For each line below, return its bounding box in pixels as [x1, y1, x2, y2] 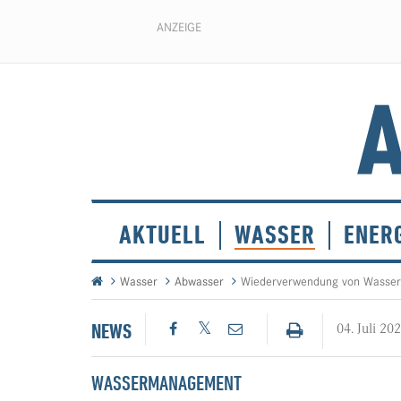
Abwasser [175, 274, 224, 289]
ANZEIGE [157, 20, 201, 34]
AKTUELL [119, 219, 206, 251]
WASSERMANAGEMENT [91, 371, 242, 396]
